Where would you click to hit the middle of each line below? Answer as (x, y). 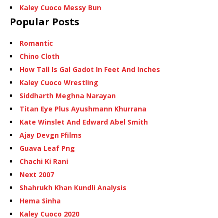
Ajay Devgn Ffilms (51, 135)
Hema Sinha (40, 201)
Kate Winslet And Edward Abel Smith (84, 122)
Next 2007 (37, 175)
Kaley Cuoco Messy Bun (60, 8)
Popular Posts (45, 22)
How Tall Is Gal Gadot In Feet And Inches (90, 70)
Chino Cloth (39, 56)
